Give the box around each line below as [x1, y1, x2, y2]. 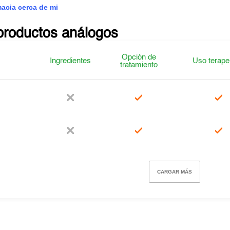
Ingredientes [50, 57, 91, 65]
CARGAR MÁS [157, 169, 192, 175]
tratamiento [120, 61, 158, 69]
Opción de [121, 53, 156, 61]
